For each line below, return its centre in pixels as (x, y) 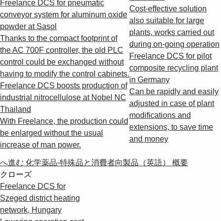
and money (149, 139)
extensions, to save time (171, 127)
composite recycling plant (174, 68)
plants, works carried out (172, 32)
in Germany (149, 79)
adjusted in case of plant (172, 103)
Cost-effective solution (168, 8)
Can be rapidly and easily (174, 91)
